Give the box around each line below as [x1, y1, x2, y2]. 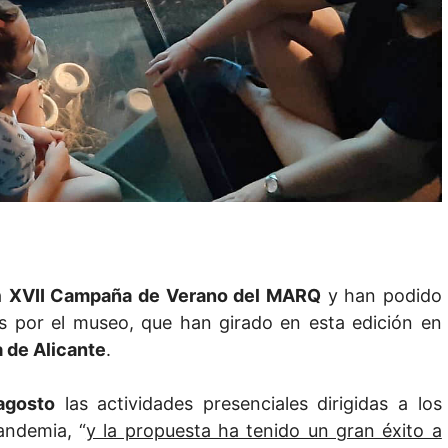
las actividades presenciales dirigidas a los [54, 393, 442, 415]
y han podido [320, 285, 442, 307]
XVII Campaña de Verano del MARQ [8, 285, 321, 307]
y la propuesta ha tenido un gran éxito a [85, 420, 442, 442]
